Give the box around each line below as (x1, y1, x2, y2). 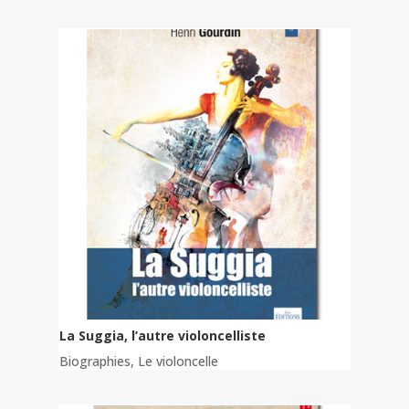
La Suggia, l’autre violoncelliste (59, 327, 266, 345)
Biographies (59, 352, 131, 371)
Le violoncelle (138, 352, 218, 371)
